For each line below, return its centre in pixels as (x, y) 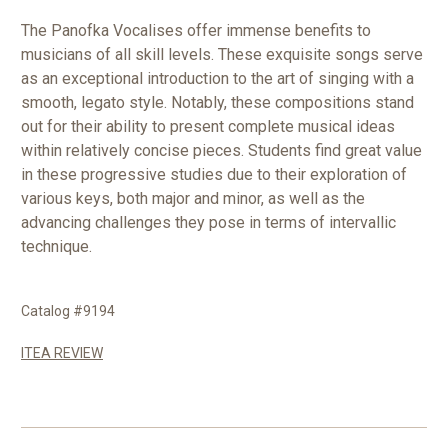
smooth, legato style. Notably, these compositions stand (217, 103)
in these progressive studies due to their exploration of (214, 175)
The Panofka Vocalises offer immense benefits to (196, 31)
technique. (56, 247)
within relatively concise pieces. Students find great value (221, 151)
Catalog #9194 (68, 311)
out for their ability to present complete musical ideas (208, 127)
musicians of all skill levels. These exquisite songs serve (222, 55)
